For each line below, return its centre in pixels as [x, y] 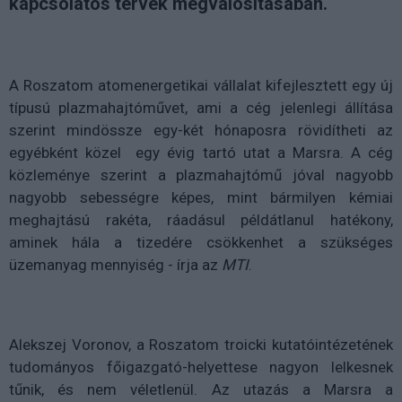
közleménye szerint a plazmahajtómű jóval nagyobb [201, 175]
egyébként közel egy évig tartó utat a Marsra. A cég [201, 153]
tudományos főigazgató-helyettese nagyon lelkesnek [201, 367]
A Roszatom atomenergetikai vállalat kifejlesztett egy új [201, 85]
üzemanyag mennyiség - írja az [115, 265]
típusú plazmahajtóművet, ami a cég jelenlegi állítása [201, 108]
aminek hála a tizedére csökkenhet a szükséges [201, 242]
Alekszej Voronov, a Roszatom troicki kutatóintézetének [201, 345]
